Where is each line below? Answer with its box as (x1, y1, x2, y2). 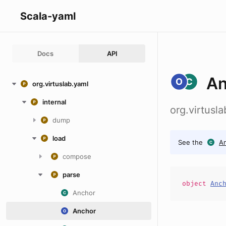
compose (63, 152, 91, 160)
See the (178, 138, 203, 146)
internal (42, 98, 66, 106)
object (182, 179, 210, 188)
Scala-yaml (20, 10, 76, 22)
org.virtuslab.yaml (32, 80, 88, 88)
